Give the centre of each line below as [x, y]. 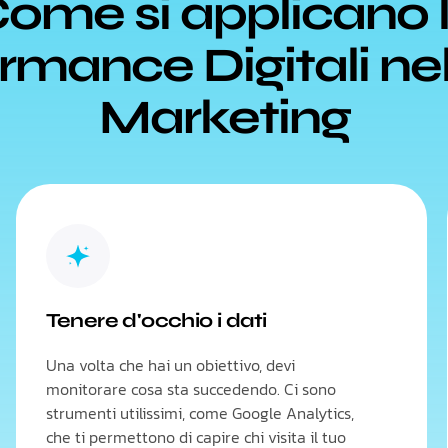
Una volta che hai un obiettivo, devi [170, 365]
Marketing [224, 117]
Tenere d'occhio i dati [156, 320]
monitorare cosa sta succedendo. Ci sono [190, 389]
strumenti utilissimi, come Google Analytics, [199, 413]
